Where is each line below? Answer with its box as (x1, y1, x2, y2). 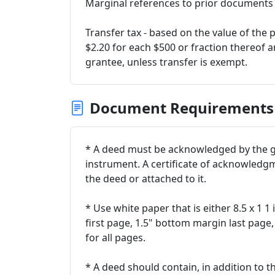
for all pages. (85, 231, 145, 244)
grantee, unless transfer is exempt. (85, 55, 247, 69)
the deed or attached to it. (85, 172, 206, 185)
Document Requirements (90, 98, 274, 118)
